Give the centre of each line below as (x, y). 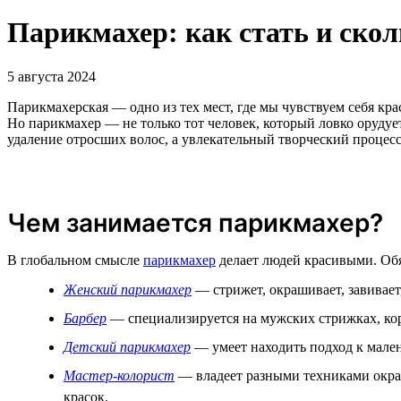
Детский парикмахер (127, 346)
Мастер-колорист (119, 375)
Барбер (85, 318)
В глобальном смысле (75, 260)
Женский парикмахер (128, 289)
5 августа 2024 (51, 76)
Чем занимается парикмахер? (195, 222)
